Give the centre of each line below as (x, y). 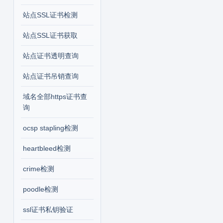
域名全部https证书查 (55, 97)
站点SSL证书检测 (50, 15)
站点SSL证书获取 (50, 35)
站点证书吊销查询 (51, 76)
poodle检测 (40, 189)
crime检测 (38, 169)
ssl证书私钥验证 (48, 210)
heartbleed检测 (47, 148)
